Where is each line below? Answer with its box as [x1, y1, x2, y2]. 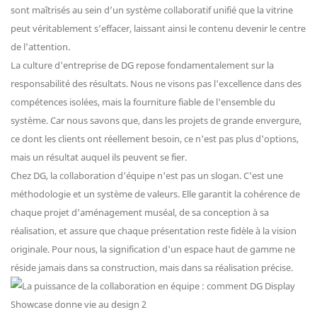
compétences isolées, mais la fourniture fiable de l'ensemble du [11, 96, 275, 109]
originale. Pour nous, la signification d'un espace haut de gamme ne [11, 243, 295, 256]
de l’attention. [11, 40, 70, 54]
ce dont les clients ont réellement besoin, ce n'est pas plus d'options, [11, 132, 299, 146]
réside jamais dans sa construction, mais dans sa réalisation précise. [11, 261, 293, 275]
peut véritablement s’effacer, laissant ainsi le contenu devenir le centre [11, 22, 306, 35]
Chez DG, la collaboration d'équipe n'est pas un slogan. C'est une [11, 169, 283, 183]
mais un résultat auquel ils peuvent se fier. [11, 151, 187, 164]
